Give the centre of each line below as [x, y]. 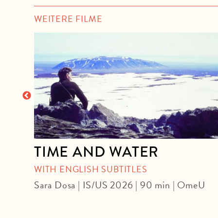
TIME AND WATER [97, 152]
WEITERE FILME [68, 18]
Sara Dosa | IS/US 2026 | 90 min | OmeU [120, 185]
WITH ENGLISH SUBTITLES [91, 169]
